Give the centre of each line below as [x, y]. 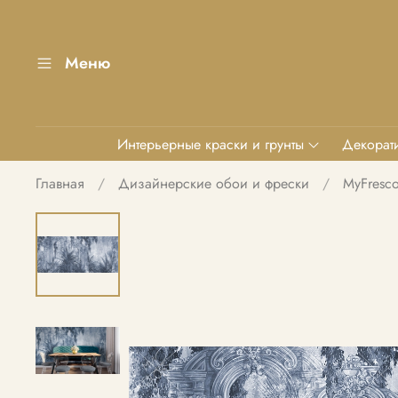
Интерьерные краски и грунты [210, 144]
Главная [60, 183]
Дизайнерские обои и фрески [214, 183]
